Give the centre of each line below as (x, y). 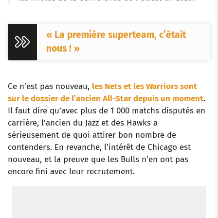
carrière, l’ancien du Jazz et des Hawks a (83, 123)
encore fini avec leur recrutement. (71, 172)
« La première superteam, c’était (116, 35)
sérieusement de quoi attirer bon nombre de (92, 135)
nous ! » (63, 49)
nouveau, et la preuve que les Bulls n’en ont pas (98, 159)
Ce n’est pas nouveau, (50, 86)
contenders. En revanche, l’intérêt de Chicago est (99, 147)
